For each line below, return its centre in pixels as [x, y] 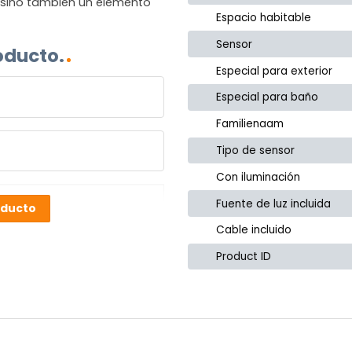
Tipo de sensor [256, 150]
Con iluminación [258, 177]
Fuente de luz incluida [274, 203]
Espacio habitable [264, 18]
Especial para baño [268, 97]
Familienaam [250, 124]
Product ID [244, 257]
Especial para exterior [275, 71]
